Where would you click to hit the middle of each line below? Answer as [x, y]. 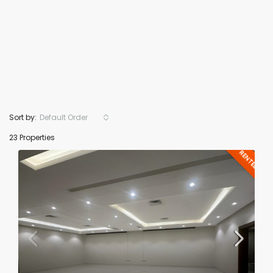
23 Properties [32, 137]
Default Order [64, 117]
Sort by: [23, 117]
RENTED [249, 159]
